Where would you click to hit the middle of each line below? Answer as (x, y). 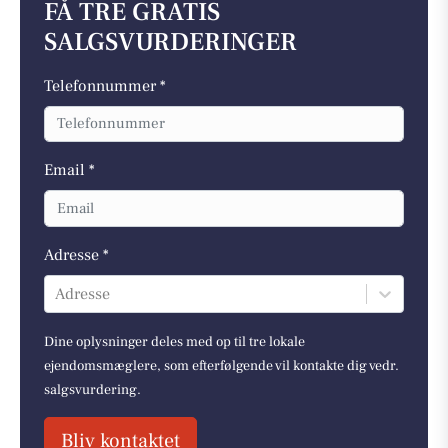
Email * (69, 170)
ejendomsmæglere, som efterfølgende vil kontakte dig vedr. (221, 365)
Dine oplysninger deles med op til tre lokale (174, 341)
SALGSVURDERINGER (170, 42)
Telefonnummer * (105, 85)
